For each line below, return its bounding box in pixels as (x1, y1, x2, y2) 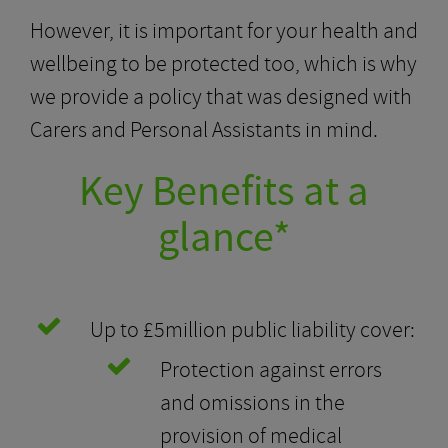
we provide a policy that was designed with (30, 83, 412, 111)
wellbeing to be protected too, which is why (30, 50, 417, 78)
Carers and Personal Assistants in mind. (30, 116, 378, 144)
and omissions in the (160, 389, 345, 417)
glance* (157, 211, 291, 265)
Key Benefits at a (79, 165, 369, 219)
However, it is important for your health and (30, 17, 418, 45)
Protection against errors (160, 356, 382, 384)
